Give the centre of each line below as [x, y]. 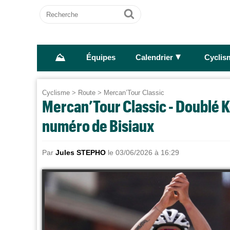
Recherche [60, 9]
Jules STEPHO [81, 153]
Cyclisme [56, 93]
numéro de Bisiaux [98, 126]
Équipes [101, 58]
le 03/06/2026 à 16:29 [142, 153]
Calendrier [154, 58]
